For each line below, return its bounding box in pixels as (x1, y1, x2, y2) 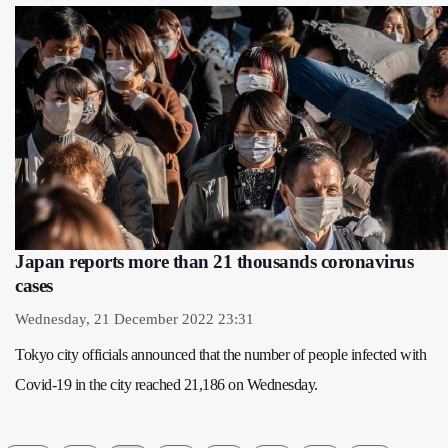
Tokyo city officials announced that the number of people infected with (15, 345, 426, 363)
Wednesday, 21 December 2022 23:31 (15, 310, 254, 327)
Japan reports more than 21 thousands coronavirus (15, 250, 413, 272)
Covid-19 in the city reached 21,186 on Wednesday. (15, 375, 318, 393)
